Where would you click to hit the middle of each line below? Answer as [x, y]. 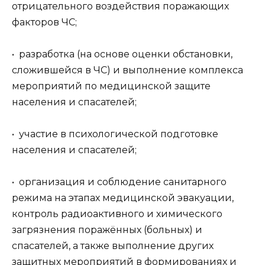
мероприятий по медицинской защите [111, 86]
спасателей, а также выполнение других [113, 246]
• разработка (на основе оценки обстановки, [122, 54]
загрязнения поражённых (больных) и [107, 230]
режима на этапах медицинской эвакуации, [123, 198]
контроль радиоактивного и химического [117, 214]
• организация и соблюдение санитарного [119, 182]
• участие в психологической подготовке [115, 134]
